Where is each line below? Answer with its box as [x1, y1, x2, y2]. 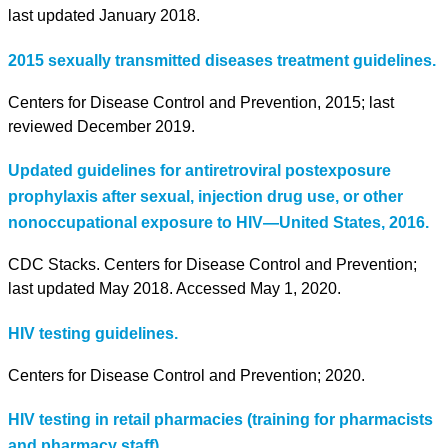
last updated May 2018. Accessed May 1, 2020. [8, 280, 341, 298]
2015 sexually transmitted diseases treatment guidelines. [8, 51, 436, 69]
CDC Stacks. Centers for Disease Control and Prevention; [8, 256, 417, 274]
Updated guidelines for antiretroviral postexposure [8, 162, 391, 180]
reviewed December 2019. [8, 117, 195, 135]
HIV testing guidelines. [8, 324, 178, 342]
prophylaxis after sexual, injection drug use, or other [8, 188, 403, 206]
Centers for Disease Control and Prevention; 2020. [8, 366, 365, 384]
